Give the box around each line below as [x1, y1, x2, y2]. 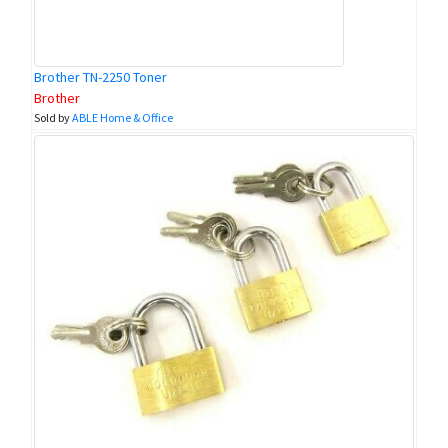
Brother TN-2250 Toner [34, 68, 167, 87]
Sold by [34, 110, 72, 126]
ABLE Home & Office [72, 110, 173, 126]
